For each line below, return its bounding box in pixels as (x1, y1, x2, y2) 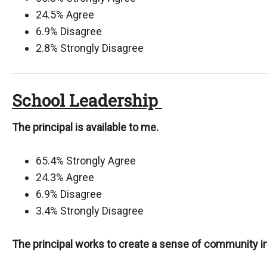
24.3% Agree (36, 171, 94, 184)
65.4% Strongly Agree (36, 154, 136, 167)
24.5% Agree (36, 8, 94, 21)
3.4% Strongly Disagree (36, 204, 144, 217)
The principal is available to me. (12, 121, 159, 133)
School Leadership (12, 89, 162, 111)
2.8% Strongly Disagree (36, 42, 144, 54)
